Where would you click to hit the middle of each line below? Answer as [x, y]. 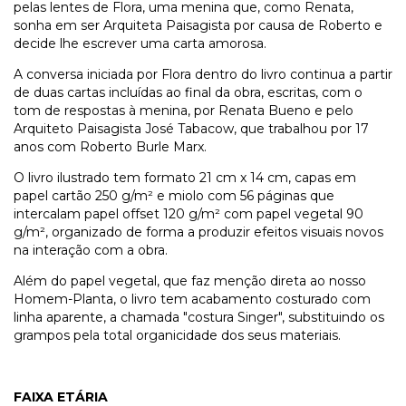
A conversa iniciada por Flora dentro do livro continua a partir [203, 75]
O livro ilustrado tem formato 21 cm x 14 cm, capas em [185, 178]
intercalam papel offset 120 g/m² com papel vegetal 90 [188, 214]
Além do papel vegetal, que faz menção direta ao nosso [190, 281]
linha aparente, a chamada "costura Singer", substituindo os [199, 318]
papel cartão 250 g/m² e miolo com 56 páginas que [174, 196]
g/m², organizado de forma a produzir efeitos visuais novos [198, 232]
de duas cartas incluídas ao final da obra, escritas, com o [188, 93]
